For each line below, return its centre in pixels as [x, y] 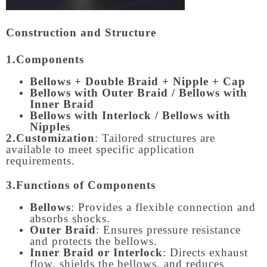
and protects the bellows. [94, 241]
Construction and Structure [81, 33]
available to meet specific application [100, 150]
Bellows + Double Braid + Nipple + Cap [138, 82]
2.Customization [50, 138]
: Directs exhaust [205, 252]
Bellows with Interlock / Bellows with [130, 116]
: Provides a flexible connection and [163, 207]
